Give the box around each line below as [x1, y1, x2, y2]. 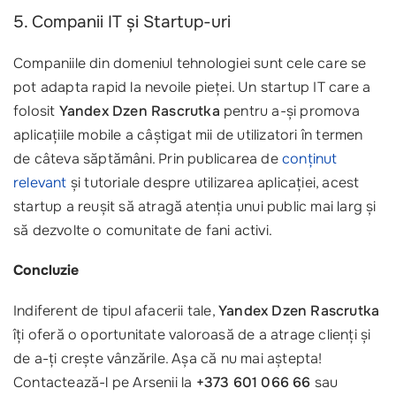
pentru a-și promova [219, 102, 360, 121]
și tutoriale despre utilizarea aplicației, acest [66, 173, 360, 193]
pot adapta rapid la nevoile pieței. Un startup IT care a [13, 78, 371, 97]
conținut [282, 149, 338, 169]
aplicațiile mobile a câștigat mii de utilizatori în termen [13, 126, 363, 145]
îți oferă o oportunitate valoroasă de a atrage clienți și [13, 324, 371, 344]
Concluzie [13, 261, 79, 280]
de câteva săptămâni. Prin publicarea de [13, 149, 282, 169]
